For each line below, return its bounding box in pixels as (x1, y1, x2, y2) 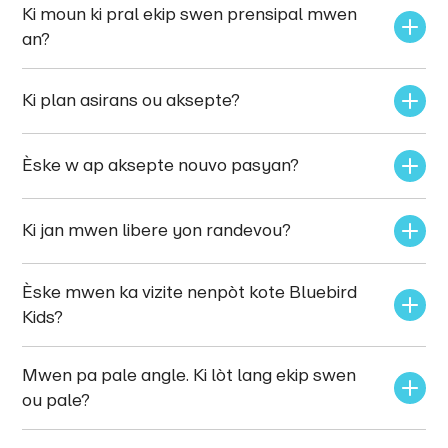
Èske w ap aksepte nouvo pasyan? (22, 154, 304, 177)
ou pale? (22, 388, 91, 411)
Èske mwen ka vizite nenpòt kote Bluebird (22, 280, 362, 303)
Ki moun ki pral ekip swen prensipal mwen (22, 2, 362, 25)
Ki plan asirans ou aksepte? (22, 89, 241, 112)
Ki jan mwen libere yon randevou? (22, 219, 292, 242)
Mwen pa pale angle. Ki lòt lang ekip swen (22, 363, 361, 386)
